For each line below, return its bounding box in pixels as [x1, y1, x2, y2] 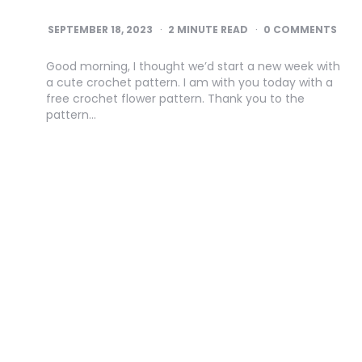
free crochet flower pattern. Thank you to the [46, 90, 305, 107]
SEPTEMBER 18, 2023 [48, 22, 153, 36]
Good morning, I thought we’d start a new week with [46, 57, 340, 74]
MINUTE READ [175, 22, 248, 36]
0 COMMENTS [263, 22, 337, 36]
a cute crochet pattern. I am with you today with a [46, 74, 333, 90]
